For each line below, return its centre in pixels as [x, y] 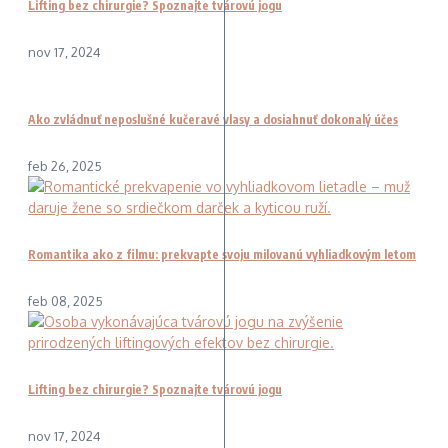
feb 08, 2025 [65, 300]
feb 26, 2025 [65, 165]
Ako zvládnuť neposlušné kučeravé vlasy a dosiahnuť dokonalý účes [213, 119]
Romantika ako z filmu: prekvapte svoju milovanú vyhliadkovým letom [222, 254]
